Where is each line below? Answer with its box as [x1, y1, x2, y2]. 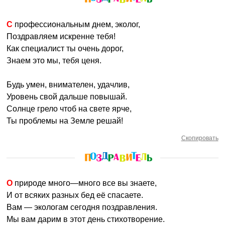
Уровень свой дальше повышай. [7, 92, 128, 101]
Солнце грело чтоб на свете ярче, [7, 104, 132, 113]
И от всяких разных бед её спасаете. [7, 191, 144, 199]
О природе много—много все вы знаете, [13, 179, 157, 187]
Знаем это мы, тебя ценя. [7, 56, 102, 65]
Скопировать [181, 135, 218, 142]
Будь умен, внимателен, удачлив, [7, 80, 130, 89]
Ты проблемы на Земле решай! [7, 117, 124, 125]
